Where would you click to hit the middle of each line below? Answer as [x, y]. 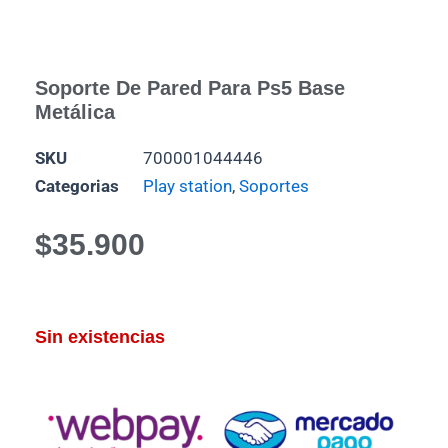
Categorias [77, 186]
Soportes [274, 186]
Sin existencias [100, 336]
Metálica [75, 112]
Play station [187, 186]
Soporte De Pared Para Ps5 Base [190, 88]
